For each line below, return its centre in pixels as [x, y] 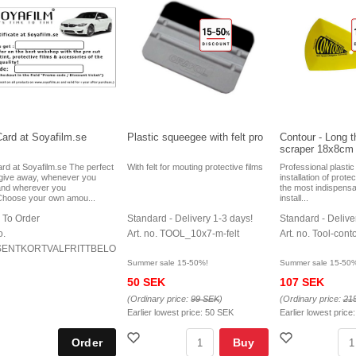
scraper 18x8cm [316, 149]
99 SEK [205, 299]
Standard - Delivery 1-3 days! [190, 219]
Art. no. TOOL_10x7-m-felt [184, 234]
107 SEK [302, 282]
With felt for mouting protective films [195, 167]
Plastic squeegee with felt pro [195, 137]
